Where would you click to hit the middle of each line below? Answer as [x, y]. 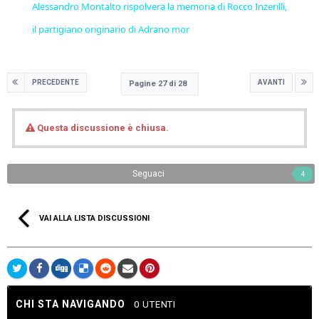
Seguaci [148, 173]
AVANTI [271, 82]
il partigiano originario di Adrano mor [110, 29]
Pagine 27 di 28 [159, 83]
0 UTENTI [155, 304]
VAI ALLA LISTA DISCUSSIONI [94, 218]
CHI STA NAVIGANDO [75, 304]
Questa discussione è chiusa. [102, 127]
